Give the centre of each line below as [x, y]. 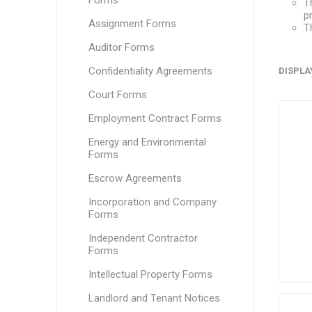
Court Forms [117, 95]
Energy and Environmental [147, 142]
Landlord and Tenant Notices [154, 298]
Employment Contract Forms [155, 118]
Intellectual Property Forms [150, 274]
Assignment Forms [132, 24]
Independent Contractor [143, 238]
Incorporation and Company [152, 202]
